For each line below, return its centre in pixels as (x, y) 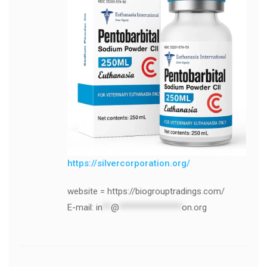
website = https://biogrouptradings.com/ (146, 191)
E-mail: (81, 207)
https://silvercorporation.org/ (128, 163)
